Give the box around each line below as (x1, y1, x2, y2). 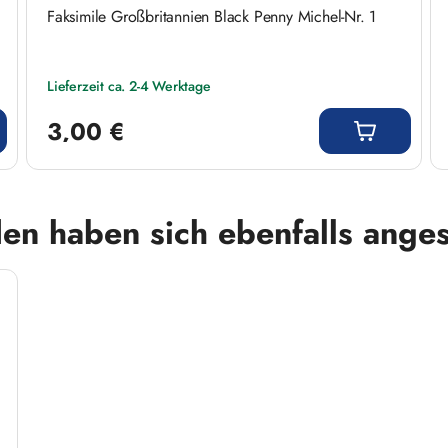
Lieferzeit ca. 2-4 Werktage (47, 75, 211, 96)
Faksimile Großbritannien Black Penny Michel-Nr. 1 (47, 4, 377, 28)
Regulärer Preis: (46, 96, 135, 115)
